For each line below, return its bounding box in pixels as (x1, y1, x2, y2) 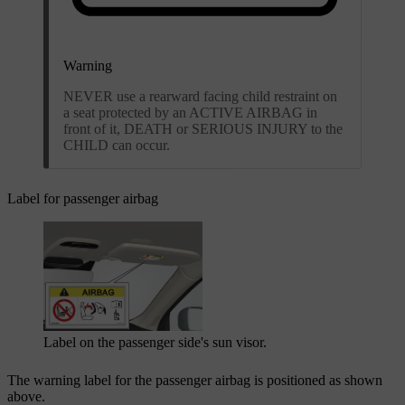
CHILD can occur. (63, 137, 170, 154)
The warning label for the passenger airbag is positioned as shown (7, 372, 382, 389)
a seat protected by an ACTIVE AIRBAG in (63, 105, 317, 121)
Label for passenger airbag (7, 191, 158, 207)
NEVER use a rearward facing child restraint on (63, 89, 337, 105)
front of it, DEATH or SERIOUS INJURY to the (63, 121, 343, 137)
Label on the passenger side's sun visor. (43, 334, 267, 351)
